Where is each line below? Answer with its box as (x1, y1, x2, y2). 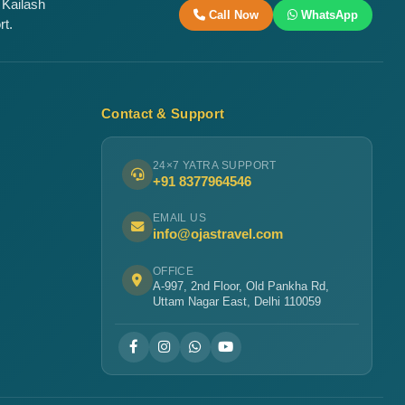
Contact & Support (101, 106, 225, 122)
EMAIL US (152, 212, 207, 224)
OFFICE (152, 265, 194, 277)
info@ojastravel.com (152, 226, 283, 242)
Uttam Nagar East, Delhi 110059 (152, 294, 321, 308)
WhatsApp (301, 7, 358, 22)
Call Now (209, 7, 259, 22)
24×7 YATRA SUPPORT (152, 160, 277, 172)
